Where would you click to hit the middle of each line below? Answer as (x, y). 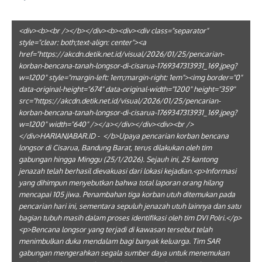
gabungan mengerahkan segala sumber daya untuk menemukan (124, 253)
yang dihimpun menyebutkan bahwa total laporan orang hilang (121, 182)
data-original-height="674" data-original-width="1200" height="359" (127, 89)
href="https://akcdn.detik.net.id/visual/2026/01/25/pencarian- (121, 54)
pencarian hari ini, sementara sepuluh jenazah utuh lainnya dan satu (130, 206)
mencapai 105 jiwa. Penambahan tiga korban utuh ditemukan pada (127, 194)
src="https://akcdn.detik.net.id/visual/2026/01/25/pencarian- (120, 101)
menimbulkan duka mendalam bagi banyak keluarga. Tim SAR (119, 241)
